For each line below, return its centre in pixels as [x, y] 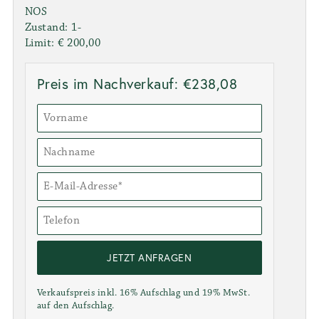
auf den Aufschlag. [75, 305]
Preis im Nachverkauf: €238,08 [137, 83]
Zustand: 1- [53, 27]
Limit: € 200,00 [63, 43]
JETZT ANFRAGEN [150, 257]
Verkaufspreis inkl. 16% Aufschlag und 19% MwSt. [143, 292]
